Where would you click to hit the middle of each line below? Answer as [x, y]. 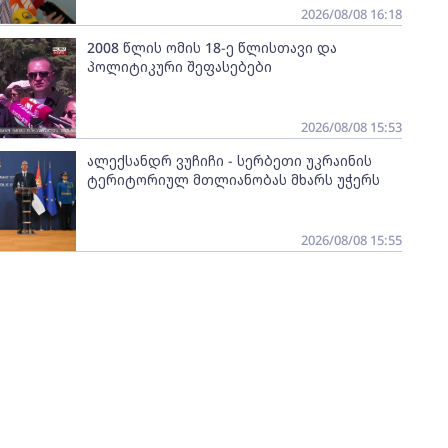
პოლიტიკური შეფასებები [179, 66]
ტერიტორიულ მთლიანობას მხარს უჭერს [233, 179]
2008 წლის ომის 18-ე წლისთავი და [211, 47]
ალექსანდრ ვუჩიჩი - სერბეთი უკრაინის [229, 160]
